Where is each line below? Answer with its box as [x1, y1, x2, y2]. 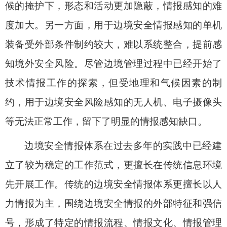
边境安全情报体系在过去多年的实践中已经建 [24, 140, 222, 151]
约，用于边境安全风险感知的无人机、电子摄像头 [5, 97, 222, 107]
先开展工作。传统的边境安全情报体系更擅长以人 [5, 179, 222, 190]
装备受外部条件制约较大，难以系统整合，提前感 [5, 39, 222, 50]
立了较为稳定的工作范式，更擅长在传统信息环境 [5, 160, 222, 170]
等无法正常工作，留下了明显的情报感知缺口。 [5, 116, 207, 127]
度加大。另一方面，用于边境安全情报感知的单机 [5, 20, 222, 30]
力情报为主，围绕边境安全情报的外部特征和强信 [5, 198, 222, 209]
